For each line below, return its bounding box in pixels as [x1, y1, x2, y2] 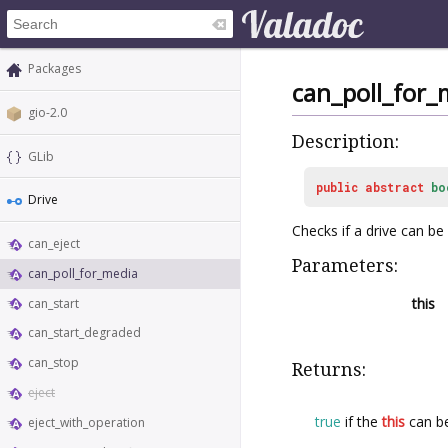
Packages [28, 60, 81, 77]
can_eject [28, 235, 80, 253]
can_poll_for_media [28, 264, 138, 282]
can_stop [28, 354, 79, 372]
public [316, 178, 358, 195]
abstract [365, 178, 424, 195]
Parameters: [292, 254, 398, 276]
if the [341, 411, 382, 431]
